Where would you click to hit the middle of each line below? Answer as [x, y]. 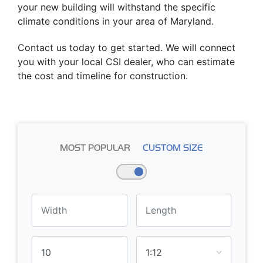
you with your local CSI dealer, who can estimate [126, 62]
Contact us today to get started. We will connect [127, 48]
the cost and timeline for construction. [103, 76]
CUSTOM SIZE [173, 147]
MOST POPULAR [95, 147]
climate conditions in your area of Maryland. [116, 21]
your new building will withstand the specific [117, 7]
